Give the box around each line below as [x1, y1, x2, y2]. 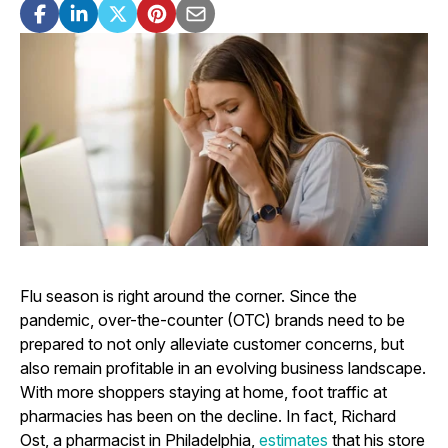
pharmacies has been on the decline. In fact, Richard [20, 405, 396, 426]
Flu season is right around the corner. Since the [20, 285, 357, 306]
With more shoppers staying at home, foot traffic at [20, 381, 387, 402]
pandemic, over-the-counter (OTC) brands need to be [20, 309, 405, 330]
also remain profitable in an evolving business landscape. [20, 357, 426, 378]
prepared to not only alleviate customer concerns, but [20, 333, 404, 354]
